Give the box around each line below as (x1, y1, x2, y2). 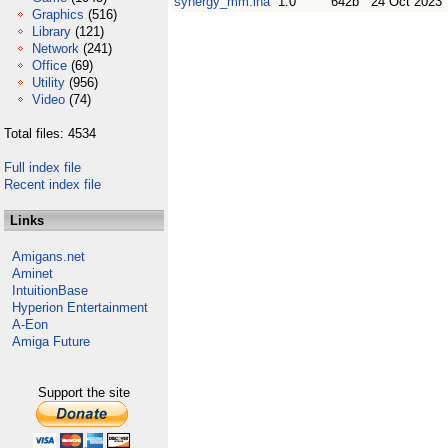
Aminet (12, 266, 53, 281)
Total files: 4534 (4, 126, 96, 141)
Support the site (38, 385, 130, 400)
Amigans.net (12, 249, 85, 264)
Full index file (4, 160, 81, 175)
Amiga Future (12, 334, 90, 349)
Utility (32, 75, 65, 90)
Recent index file (4, 177, 101, 192)
